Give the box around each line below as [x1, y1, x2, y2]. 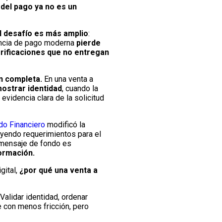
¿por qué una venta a [19, 166, 98, 175]
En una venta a [42, 74, 93, 84]
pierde [76, 38, 101, 48]
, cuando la [62, 84, 98, 94]
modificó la [45, 120, 85, 130]
